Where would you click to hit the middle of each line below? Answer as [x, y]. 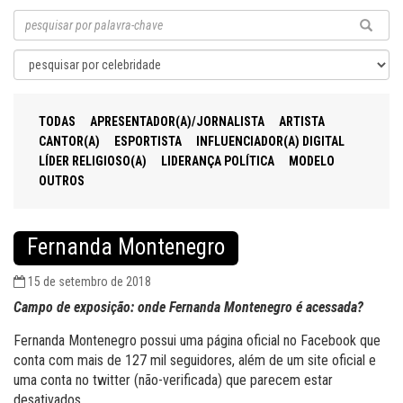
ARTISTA [302, 121]
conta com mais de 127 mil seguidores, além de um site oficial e [195, 360]
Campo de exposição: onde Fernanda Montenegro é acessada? [188, 307]
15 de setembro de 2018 [90, 281]
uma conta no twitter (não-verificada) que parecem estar [173, 380]
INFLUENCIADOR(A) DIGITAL [270, 141]
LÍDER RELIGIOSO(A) [93, 161]
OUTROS [62, 181]
